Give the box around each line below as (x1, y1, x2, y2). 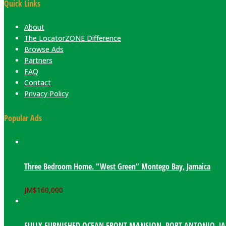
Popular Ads (4, 112, 42, 124)
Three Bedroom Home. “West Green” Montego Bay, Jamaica (24, 160, 210, 172)
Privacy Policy (24, 89, 69, 99)
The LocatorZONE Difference (24, 33, 121, 43)
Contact (24, 78, 51, 88)
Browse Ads (24, 44, 64, 54)
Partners (24, 55, 52, 66)
